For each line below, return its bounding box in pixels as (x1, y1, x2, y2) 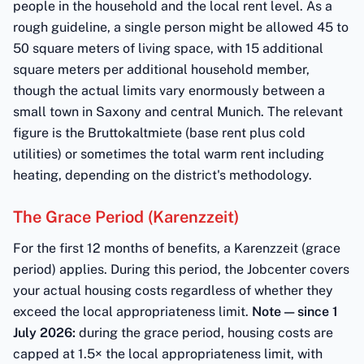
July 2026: (13, 325, 76, 340)
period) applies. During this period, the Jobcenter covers (13, 262, 349, 277)
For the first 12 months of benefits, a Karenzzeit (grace (13, 240, 340, 256)
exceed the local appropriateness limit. (13, 304, 252, 319)
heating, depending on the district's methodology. (13, 167, 312, 183)
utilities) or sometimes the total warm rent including (13, 146, 324, 162)
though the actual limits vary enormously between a (13, 83, 325, 98)
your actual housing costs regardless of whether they (13, 283, 333, 298)
